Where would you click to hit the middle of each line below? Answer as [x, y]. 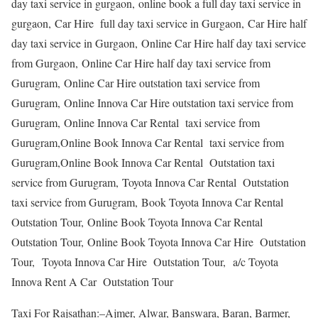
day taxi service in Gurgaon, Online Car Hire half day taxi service [159, 43]
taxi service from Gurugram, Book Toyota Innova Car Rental [149, 202]
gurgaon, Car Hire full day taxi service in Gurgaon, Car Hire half [159, 23]
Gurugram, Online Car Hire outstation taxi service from [136, 82]
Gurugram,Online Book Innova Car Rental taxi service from [148, 142]
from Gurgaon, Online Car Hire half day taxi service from [141, 62]
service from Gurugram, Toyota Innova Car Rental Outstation [150, 182]
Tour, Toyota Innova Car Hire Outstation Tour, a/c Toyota [145, 261]
